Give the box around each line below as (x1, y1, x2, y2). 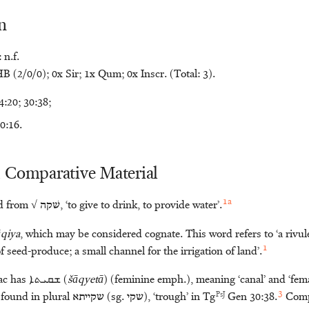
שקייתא (72, 289, 104, 306)
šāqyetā (68, 272, 103, 289)
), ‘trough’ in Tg (143, 289, 215, 306)
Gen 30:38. (224, 289, 277, 306)
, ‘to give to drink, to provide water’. (60, 197, 222, 215)
